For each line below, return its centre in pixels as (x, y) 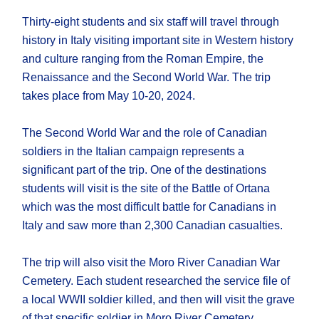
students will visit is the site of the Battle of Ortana (146, 189)
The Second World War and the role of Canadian (145, 133)
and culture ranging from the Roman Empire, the (143, 59)
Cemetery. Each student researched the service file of (156, 281)
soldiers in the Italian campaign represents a (134, 152)
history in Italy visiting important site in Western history (158, 41)
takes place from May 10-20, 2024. (109, 96)
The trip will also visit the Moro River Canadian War (151, 263)
